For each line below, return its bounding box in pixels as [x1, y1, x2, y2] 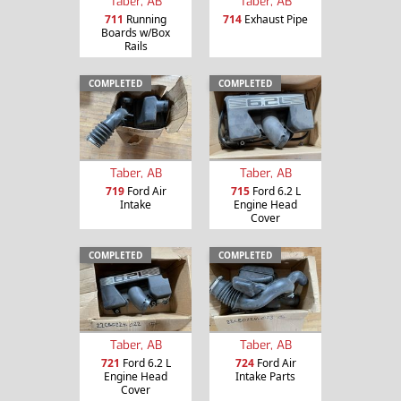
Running [124, 12, 166, 28]
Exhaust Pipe [242, 12, 308, 28]
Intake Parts [235, 368, 295, 384]
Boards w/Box [101, 25, 170, 41]
